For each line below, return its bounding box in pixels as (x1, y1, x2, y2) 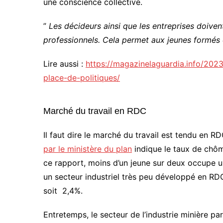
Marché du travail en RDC (43, 106, 146, 116)
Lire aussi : (43, 58, 86, 69)
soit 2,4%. (43, 185, 83, 196)
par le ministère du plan (43, 143, 132, 154)
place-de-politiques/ (43, 72, 120, 83)
